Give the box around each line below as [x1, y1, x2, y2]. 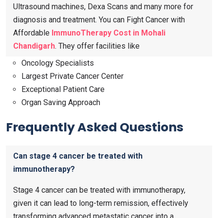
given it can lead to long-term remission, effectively [13, 198, 188, 208]
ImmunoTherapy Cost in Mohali [52, 28, 165, 37]
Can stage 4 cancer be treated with [13, 151, 143, 161]
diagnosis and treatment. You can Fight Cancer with [13, 15, 185, 24]
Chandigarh [13, 41, 55, 51]
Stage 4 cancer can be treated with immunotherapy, [13, 185, 185, 195]
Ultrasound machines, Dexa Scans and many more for [13, 1, 193, 11]
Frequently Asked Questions [6, 118, 186, 136]
